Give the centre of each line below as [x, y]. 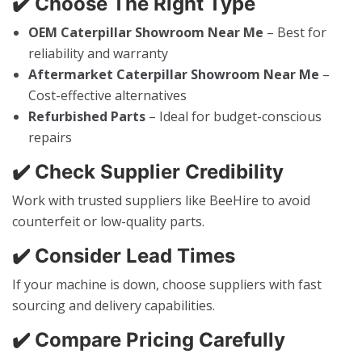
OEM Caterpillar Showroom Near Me [146, 32]
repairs [50, 137]
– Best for [295, 32]
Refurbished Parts [87, 116]
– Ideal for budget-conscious [234, 116]
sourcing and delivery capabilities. [114, 305]
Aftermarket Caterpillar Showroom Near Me [174, 74]
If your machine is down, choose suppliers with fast [167, 284]
